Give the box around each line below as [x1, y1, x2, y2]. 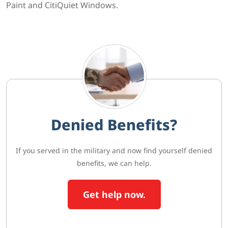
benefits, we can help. [76, 158, 152, 168]
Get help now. [82, 188, 146, 201]
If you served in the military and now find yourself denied [16, 146, 212, 156]
